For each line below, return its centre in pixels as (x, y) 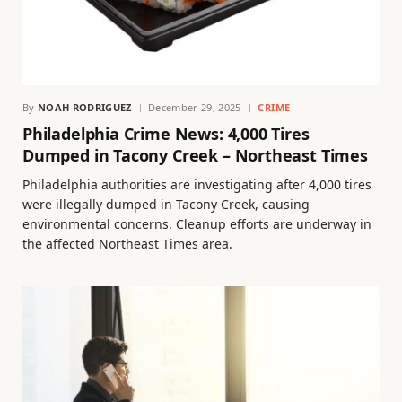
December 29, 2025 (194, 108)
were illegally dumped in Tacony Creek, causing (166, 205)
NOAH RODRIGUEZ (85, 108)
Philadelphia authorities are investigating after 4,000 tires (197, 185)
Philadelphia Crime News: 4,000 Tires (166, 134)
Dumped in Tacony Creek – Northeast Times (195, 156)
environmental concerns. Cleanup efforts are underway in (197, 224)
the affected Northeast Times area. (127, 244)
